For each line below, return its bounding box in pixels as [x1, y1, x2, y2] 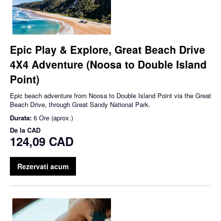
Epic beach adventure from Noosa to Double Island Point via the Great [10, 91, 211, 101]
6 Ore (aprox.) [34, 113, 73, 123]
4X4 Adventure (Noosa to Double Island [10, 57, 207, 72]
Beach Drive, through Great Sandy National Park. [10, 100, 150, 110]
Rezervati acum [17, 161, 69, 172]
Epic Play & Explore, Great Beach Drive [10, 42, 205, 57]
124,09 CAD [10, 133, 74, 150]
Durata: [10, 113, 34, 123]
